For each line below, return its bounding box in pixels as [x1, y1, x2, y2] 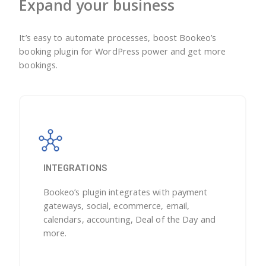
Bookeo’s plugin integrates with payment [43, 186, 208, 198]
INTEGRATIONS [43, 163, 107, 174]
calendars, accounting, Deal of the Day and [43, 213, 216, 226]
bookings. [19, 58, 58, 71]
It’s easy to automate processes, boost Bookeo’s [19, 31, 217, 43]
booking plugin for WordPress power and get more [19, 45, 226, 57]
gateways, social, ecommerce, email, [43, 199, 190, 212]
